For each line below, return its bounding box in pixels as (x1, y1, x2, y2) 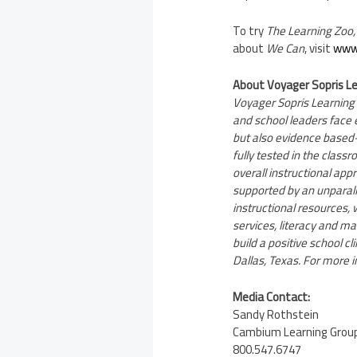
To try (233, 18, 267, 42)
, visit (304, 36, 334, 60)
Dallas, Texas (233, 248, 299, 272)
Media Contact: (233, 284, 311, 308)
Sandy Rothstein (233, 302, 320, 326)
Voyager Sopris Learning (233, 90, 355, 114)
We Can (266, 36, 305, 60)
